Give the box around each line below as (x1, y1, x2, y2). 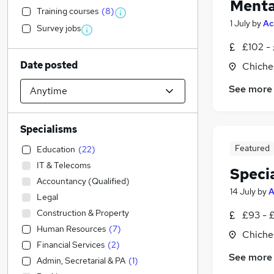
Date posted (20, 59, 78, 72)
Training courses (37, 6, 98, 17)
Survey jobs (37, 23, 81, 34)
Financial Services (37, 239, 105, 250)
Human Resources (37, 223, 106, 234)
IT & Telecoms (37, 160, 91, 171)
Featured (234, 143, 270, 154)
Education (37, 144, 75, 155)
